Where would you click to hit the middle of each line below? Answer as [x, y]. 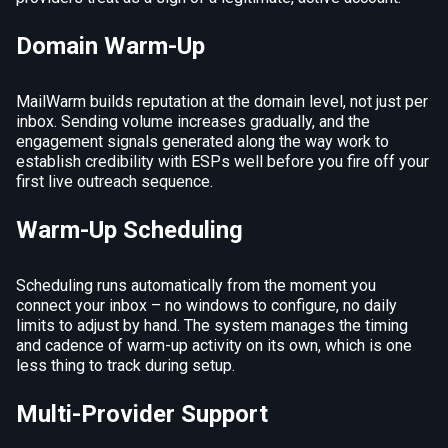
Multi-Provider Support [142, 413]
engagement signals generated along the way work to [202, 141]
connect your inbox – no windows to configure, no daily [206, 305]
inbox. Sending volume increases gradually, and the [193, 121]
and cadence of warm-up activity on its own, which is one [214, 345]
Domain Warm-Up [110, 45]
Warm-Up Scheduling [129, 229]
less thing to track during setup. [125, 365]
